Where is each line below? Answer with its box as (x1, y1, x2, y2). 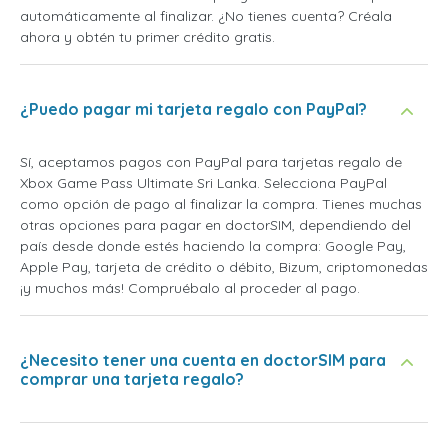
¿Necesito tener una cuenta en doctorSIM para (20, 350, 386, 371)
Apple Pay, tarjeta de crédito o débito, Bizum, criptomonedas (20, 258, 428, 277)
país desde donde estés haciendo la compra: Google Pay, (20, 237, 406, 256)
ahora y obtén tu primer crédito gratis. (20, 28, 275, 47)
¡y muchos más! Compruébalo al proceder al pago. (20, 279, 360, 298)
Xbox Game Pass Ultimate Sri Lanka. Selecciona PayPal (20, 174, 387, 193)
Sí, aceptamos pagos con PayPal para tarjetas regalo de (20, 153, 402, 172)
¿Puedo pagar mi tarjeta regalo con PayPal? (20, 99, 367, 120)
